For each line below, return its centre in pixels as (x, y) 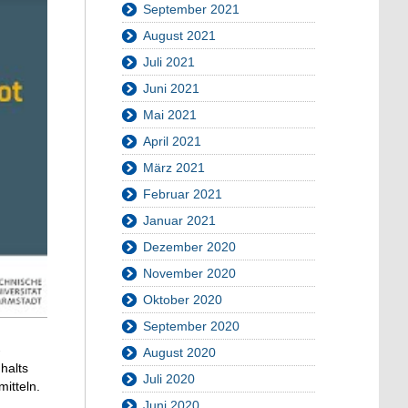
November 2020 (189, 274)
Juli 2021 (169, 62)
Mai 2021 (170, 115)
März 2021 (174, 168)
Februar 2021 (183, 194)
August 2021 (179, 36)
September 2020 (191, 326)
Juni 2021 (171, 89)
